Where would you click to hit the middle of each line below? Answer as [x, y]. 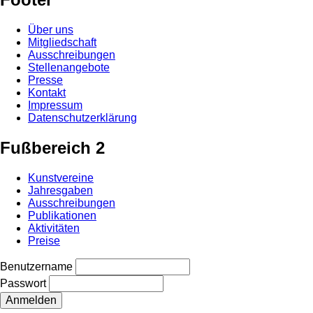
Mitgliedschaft [62, 43]
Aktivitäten [54, 228]
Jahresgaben [60, 190]
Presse [45, 80]
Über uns [51, 30]
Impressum [55, 105]
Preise [44, 240]
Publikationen [62, 215]
